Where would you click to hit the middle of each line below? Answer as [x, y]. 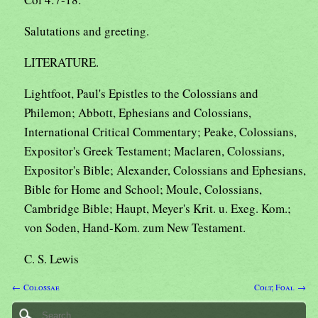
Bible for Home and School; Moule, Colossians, [143, 190]
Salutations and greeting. [87, 31]
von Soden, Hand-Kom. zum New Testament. [135, 228]
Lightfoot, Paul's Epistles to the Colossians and [141, 94]
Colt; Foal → [280, 287]
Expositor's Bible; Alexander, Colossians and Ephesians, [165, 170]
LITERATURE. [61, 62]
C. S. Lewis [51, 259]
